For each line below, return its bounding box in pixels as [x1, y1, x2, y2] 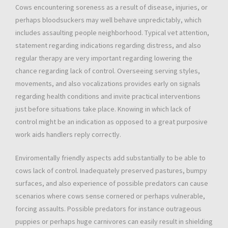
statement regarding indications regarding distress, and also [15, 41, 201, 50]
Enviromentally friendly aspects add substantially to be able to [15, 153, 206, 163]
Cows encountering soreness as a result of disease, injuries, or [15, 3, 208, 12]
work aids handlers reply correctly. [15, 130, 121, 139]
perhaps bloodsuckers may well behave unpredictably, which [15, 15, 202, 25]
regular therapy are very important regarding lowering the [15, 53, 192, 63]
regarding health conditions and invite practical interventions [15, 92, 201, 101]
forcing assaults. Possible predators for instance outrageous [15, 204, 202, 214]
